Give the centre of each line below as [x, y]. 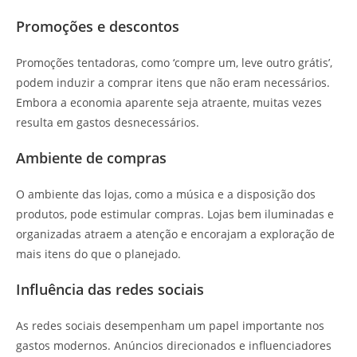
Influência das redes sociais [110, 289]
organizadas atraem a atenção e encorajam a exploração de [175, 234]
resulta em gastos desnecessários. [108, 122]
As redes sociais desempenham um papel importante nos [170, 326]
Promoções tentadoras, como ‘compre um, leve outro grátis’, [174, 63]
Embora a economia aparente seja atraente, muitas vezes [169, 102]
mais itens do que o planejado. [98, 254]
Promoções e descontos [98, 26]
